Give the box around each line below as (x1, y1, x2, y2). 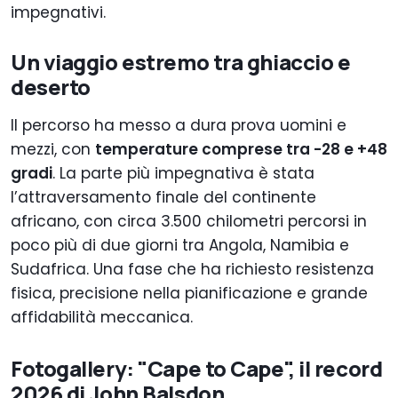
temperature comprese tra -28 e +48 (95, 139, 387, 161)
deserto (11, 72, 91, 102)
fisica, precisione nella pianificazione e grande (11, 283, 368, 305)
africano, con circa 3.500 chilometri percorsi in (11, 211, 367, 233)
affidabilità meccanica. (11, 306, 193, 329)
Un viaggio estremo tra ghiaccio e (11, 47, 351, 77)
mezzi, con (11, 139, 95, 161)
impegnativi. (11, 2, 106, 24)
